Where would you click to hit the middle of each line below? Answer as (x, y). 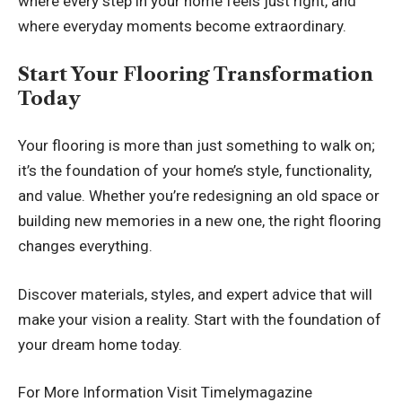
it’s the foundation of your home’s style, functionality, (195, 171)
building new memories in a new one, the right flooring (200, 221)
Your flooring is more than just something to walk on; (197, 146)
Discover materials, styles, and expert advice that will (195, 294)
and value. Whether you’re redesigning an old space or (199, 196)
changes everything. (85, 246)
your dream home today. (102, 344)
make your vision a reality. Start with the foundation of (200, 319)
